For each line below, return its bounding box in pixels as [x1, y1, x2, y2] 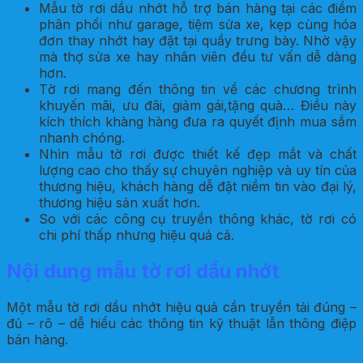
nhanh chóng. [39, 130, 125, 147]
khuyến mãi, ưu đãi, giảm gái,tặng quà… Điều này [39, 97, 357, 114]
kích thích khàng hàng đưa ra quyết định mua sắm [39, 113, 357, 130]
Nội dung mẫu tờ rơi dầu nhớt [6, 259, 280, 284]
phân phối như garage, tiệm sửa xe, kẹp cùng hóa [39, 16, 357, 33]
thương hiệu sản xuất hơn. [39, 194, 200, 211]
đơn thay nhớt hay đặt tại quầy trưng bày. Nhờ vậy [39, 32, 357, 49]
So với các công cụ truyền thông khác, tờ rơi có [39, 211, 357, 228]
